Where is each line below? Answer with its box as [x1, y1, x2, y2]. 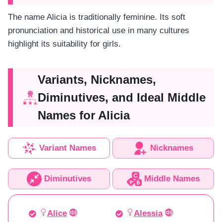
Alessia [133, 208, 163, 218]
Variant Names [39, 143, 96, 153]
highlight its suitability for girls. [8, 39, 121, 49]
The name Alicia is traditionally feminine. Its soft [8, 12, 185, 22]
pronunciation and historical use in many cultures [8, 25, 189, 35]
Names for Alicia [38, 108, 130, 122]
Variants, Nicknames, [38, 72, 156, 86]
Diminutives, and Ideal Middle [38, 90, 206, 104]
